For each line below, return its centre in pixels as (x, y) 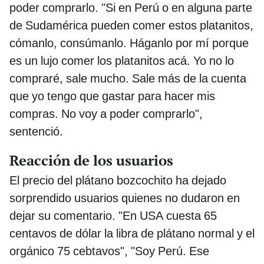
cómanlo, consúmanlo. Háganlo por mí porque (129, 43)
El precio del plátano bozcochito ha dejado (118, 180)
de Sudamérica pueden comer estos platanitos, (131, 25)
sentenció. (36, 131)
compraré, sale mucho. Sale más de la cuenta (128, 78)
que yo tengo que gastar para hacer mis (112, 96)
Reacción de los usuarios (91, 160)
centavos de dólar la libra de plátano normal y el (132, 233)
